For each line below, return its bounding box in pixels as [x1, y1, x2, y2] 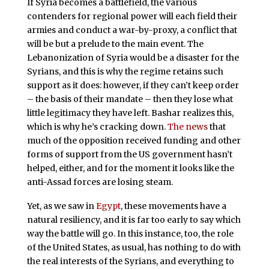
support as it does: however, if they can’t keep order [26, 79, 239, 91]
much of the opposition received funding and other [26, 134, 241, 146]
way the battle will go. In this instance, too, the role [26, 228, 234, 239]
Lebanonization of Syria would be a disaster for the [26, 52, 239, 63]
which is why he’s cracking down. [26, 121, 168, 132]
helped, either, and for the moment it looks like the [26, 162, 234, 174]
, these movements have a [120, 200, 226, 211]
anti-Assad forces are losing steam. [26, 176, 173, 187]
